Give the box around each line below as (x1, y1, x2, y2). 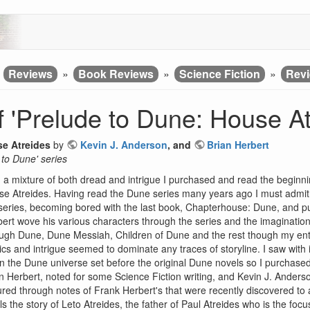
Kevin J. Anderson (80, 137, 167, 152)
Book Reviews (78, 66, 154, 82)
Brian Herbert (207, 137, 270, 152)
